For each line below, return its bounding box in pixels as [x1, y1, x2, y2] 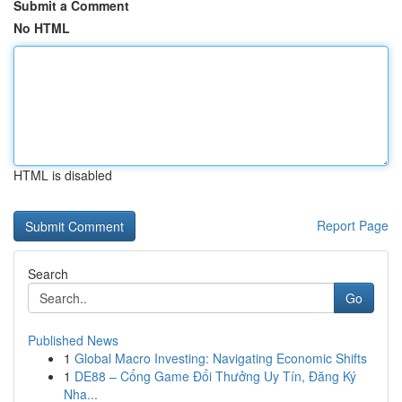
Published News [28, 331, 118, 349]
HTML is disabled [13, 166, 112, 184]
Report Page [317, 216, 389, 234]
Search [28, 265, 68, 283]
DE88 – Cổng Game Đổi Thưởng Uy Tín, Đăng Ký [74, 367, 356, 385]
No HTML [13, 19, 70, 37]
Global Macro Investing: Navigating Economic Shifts [74, 349, 367, 367]
